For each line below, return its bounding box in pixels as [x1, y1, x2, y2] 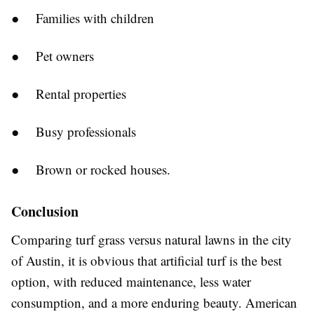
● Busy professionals [11, 123, 136, 140]
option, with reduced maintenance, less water [11, 273, 251, 290]
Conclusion [11, 201, 78, 221]
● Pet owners [11, 47, 94, 64]
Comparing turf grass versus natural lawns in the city [11, 231, 292, 248]
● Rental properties [11, 85, 126, 102]
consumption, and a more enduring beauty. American [11, 294, 297, 311]
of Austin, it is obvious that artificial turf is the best [11, 252, 282, 269]
